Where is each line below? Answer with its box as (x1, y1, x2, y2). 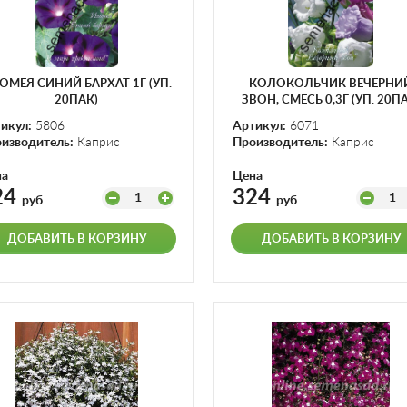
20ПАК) (55, 94, 98, 106)
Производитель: (233, 136, 328, 149)
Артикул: (233, 120, 286, 133)
